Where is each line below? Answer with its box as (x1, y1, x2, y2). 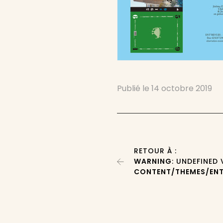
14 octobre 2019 (151, 83, 213, 94)
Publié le (117, 83, 152, 94)
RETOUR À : (134, 146, 177, 156)
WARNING (134, 156, 172, 166)
